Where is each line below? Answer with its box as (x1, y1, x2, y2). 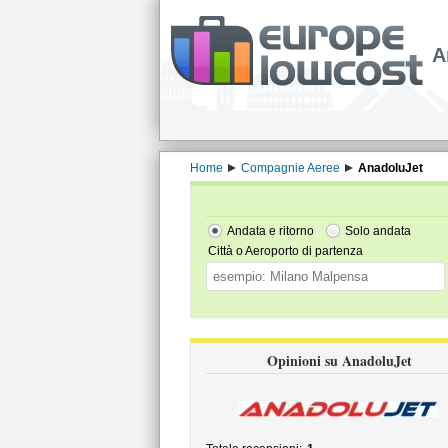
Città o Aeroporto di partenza (207, 244, 363, 258)
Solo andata (344, 224, 411, 238)
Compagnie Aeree (240, 161, 340, 175)
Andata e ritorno (226, 224, 314, 238)
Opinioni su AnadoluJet (267, 350, 412, 371)
